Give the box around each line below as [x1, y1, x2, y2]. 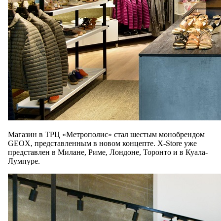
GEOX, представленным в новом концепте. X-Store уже [8, 139, 197, 148]
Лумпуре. [8, 157, 40, 166]
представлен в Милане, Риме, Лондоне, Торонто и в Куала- [8, 148, 208, 157]
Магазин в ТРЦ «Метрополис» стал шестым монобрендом [8, 130, 205, 139]
